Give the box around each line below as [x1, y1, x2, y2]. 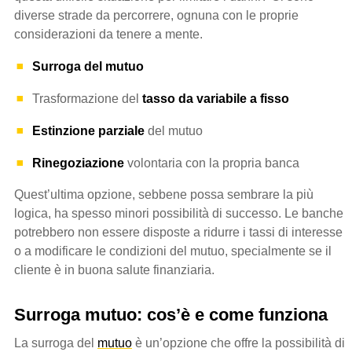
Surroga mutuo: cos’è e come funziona [14, 304, 328, 324]
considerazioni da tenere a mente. [14, 27, 203, 42]
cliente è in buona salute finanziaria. [14, 262, 214, 277]
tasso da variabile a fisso [142, 91, 289, 105]
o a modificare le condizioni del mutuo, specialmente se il [14, 244, 332, 258]
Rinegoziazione [32, 156, 124, 170]
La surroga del [14, 335, 97, 350]
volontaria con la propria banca [124, 156, 299, 170]
